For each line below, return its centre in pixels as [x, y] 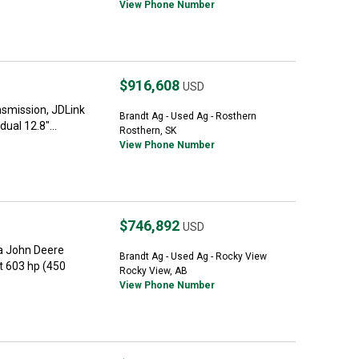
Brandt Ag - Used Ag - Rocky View [193, 256]
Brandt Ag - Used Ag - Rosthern [188, 116]
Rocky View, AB [153, 271]
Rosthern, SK [148, 131]
